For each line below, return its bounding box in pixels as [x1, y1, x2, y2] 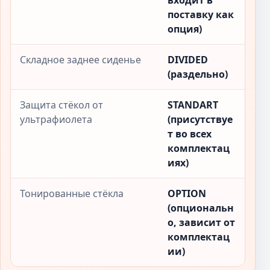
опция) [168, 22, 202, 36]
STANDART [168, 98, 218, 111]
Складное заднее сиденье [20, 53, 141, 66]
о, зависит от [168, 216, 235, 229]
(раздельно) [168, 67, 228, 81]
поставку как [168, 8, 234, 21]
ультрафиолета [20, 113, 92, 126]
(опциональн [168, 201, 234, 215]
